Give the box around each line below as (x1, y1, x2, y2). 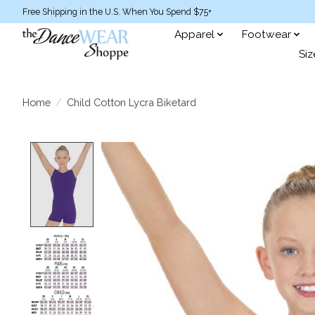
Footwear (241, 27, 291, 41)
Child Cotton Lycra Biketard (66, 96, 196, 108)
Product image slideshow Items (101, 142, 287, 157)
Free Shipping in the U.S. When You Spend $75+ (22, 6, 212, 17)
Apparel (174, 27, 215, 41)
